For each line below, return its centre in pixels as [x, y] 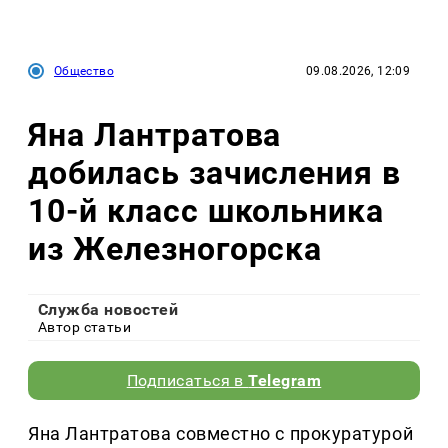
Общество [84, 70]
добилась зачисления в [215, 172]
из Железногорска [175, 248]
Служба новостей [108, 310]
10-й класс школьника [206, 210]
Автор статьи [85, 327]
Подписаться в [187, 381]
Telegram [285, 381]
